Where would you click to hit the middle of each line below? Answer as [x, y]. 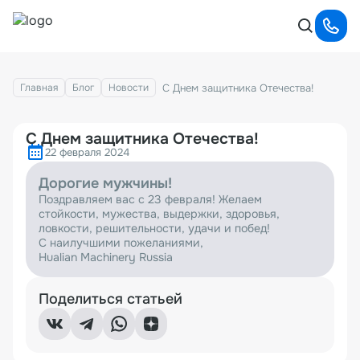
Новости [129, 88]
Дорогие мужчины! [105, 183]
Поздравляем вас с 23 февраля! [129, 199]
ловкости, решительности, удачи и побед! [154, 228]
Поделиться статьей [110, 299]
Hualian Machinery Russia [106, 257]
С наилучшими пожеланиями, [121, 243]
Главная [39, 88]
